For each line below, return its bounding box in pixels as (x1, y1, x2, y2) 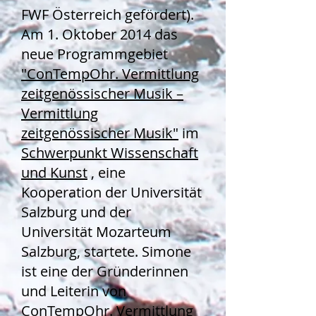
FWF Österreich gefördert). (21, 5, 194, 24)
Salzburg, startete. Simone (21, 242, 191, 261)
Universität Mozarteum (21, 222, 171, 241)
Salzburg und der (21, 202, 131, 221)
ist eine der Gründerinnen (21, 262, 188, 281)
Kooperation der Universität (21, 183, 202, 202)
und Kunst (21, 163, 87, 182)
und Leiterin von (21, 281, 126, 300)
